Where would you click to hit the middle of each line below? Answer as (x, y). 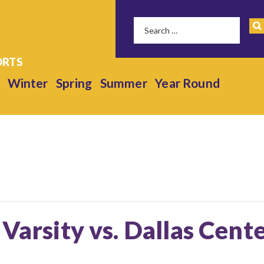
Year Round (187, 83)
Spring (74, 83)
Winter (28, 83)
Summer (123, 83)
